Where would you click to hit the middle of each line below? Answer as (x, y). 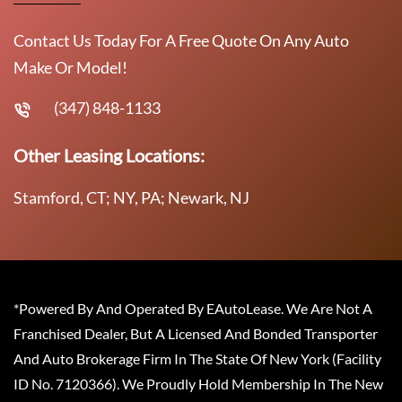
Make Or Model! (70, 67)
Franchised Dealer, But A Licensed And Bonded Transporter (196, 333)
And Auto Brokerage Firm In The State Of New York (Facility (197, 358)
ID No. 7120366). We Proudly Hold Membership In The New (198, 383)
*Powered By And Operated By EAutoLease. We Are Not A (193, 308)
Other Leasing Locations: (109, 155)
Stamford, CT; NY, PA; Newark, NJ (131, 197)
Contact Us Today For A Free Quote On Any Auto (181, 40)
